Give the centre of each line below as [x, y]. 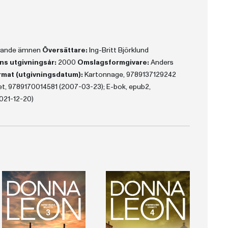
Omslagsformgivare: [113, 62]
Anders [161, 62]
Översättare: [65, 50]
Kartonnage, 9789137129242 [129, 75]
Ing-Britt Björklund [118, 50]
